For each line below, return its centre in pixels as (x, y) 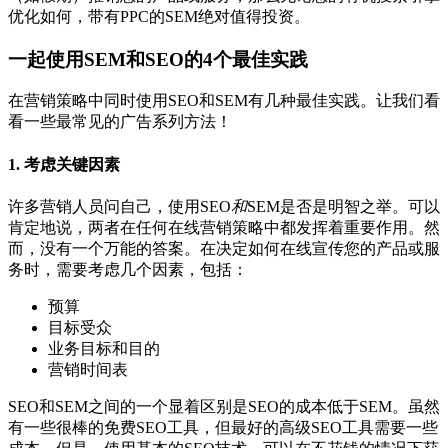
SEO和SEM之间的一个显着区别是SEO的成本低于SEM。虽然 (224, 406)
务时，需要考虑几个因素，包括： (128, 269)
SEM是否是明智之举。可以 (343, 206)
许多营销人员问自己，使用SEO (119, 206)
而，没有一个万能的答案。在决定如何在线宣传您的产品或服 (224, 248)
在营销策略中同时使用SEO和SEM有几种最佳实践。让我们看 (224, 101)
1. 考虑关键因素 (64, 164)
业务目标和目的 (104, 348)
